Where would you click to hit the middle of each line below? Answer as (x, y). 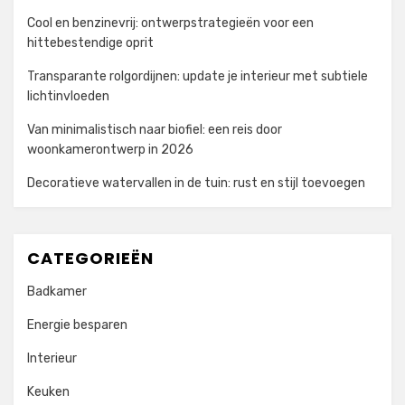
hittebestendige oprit (90, 43)
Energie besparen (77, 325)
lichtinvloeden (68, 97)
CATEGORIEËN (90, 259)
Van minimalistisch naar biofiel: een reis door (155, 130)
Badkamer (57, 292)
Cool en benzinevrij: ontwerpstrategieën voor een (170, 24)
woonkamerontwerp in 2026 (110, 150)
